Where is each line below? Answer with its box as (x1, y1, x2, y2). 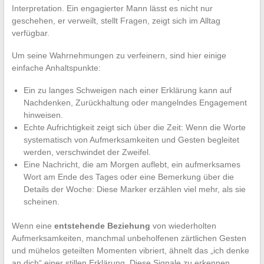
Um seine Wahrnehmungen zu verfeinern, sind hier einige (11, 51, 226, 61)
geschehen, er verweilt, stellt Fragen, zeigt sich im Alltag (11, 16, 220, 26)
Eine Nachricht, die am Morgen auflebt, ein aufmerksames (23, 160, 240, 170)
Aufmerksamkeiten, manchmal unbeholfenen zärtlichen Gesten (11, 233, 246, 243)
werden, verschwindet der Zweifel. (23, 147, 151, 157)
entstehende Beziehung (54, 221, 150, 231)
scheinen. (23, 197, 60, 207)
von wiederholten (150, 221, 216, 231)
